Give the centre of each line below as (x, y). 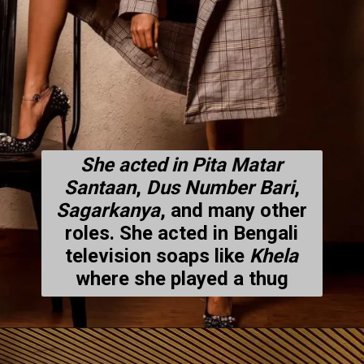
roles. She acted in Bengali (182, 233)
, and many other (234, 210)
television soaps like (158, 256)
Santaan (100, 187)
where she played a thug (182, 278)
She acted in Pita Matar (182, 165)
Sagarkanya (108, 210)
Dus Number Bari (220, 187)
